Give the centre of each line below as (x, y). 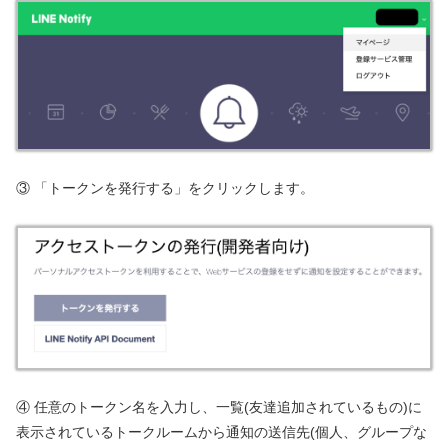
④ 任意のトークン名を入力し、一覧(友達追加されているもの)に (219, 406)
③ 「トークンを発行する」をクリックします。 (165, 187)
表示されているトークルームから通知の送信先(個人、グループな (221, 431)
